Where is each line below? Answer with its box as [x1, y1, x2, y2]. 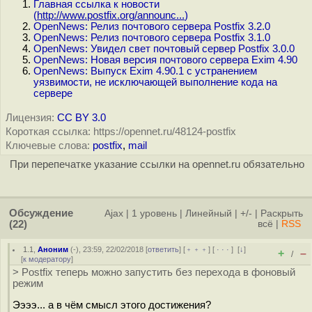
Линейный [185, 208, 232, 219]
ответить [148, 245, 180, 253]
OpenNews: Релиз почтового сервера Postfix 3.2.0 [33, 21, 270, 32]
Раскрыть [260, 208, 303, 219]
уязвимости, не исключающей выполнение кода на [33, 77, 277, 88]
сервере [33, 88, 72, 99]
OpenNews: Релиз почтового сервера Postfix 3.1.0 [33, 32, 270, 43]
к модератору [23, 255, 71, 263]
